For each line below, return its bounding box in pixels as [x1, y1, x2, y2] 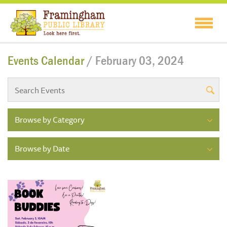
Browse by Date [15, 142, 69, 156]
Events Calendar [8, 53, 87, 69]
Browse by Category [15, 113, 85, 127]
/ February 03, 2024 [87, 53, 184, 69]
